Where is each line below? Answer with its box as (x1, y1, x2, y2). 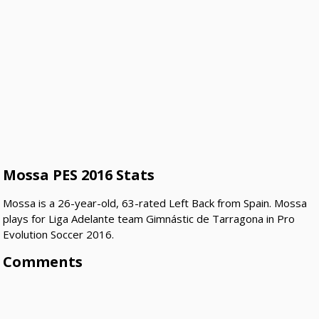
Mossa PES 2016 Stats (3, 165, 155, 185)
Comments (3, 252, 83, 272)
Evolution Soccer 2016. (3, 227, 115, 242)
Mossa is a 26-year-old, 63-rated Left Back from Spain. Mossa (3, 196, 308, 211)
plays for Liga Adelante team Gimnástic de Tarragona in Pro (3, 211, 296, 226)
